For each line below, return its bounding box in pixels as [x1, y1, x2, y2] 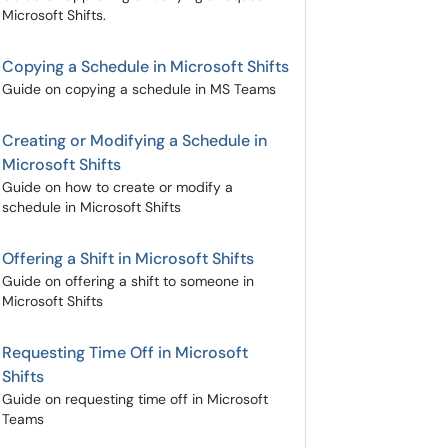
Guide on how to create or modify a [2, 178, 233, 196]
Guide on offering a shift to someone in [2, 272, 254, 290]
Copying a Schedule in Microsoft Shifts [2, 56, 289, 77]
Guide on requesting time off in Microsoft [2, 390, 268, 408]
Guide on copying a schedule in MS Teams [2, 80, 276, 98]
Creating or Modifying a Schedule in [2, 130, 267, 151]
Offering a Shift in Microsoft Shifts [2, 248, 254, 269]
